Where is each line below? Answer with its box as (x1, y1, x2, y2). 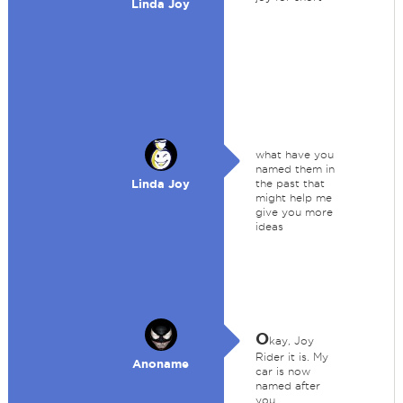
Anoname (132, 357, 190, 371)
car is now (255, 365, 310, 377)
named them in (255, 163, 335, 175)
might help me (255, 192, 332, 203)
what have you (255, 148, 334, 160)
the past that (255, 177, 325, 189)
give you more (255, 206, 333, 218)
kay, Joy (268, 335, 314, 346)
